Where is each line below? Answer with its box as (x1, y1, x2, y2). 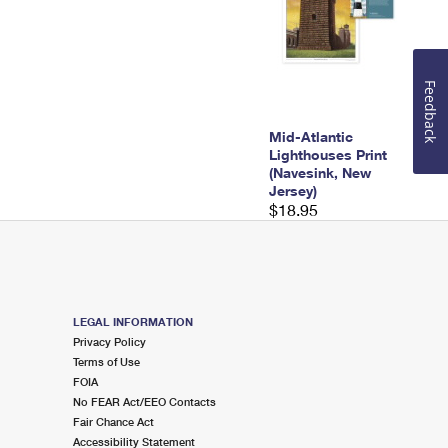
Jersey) (268, 182, 317, 199)
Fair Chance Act (72, 415, 154, 428)
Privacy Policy (72, 335, 146, 348)
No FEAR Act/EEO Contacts (72, 395, 216, 408)
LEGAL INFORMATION (72, 315, 193, 328)
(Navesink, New (268, 164, 371, 181)
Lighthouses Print (268, 146, 387, 163)
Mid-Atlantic (268, 128, 353, 145)
